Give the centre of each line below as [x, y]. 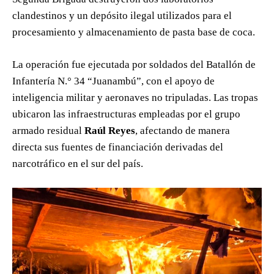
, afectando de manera [183, 131]
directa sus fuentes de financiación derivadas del [118, 147]
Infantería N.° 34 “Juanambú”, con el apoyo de [113, 81]
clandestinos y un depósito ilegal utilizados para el [122, 16]
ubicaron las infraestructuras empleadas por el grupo [126, 114]
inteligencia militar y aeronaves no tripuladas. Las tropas [135, 98]
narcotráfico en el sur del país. [78, 164]
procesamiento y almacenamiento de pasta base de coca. [134, 32]
